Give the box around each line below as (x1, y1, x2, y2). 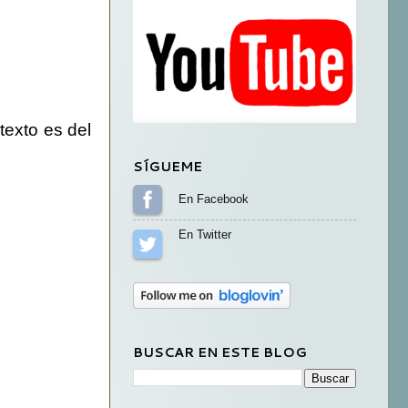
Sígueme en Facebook (178, 192, 298, 207)
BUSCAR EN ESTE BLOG (133, 342, 307, 362)
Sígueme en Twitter (178, 237, 280, 251)
